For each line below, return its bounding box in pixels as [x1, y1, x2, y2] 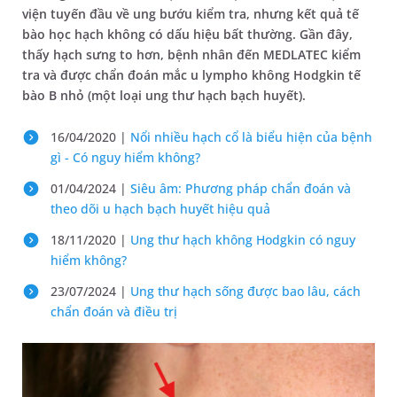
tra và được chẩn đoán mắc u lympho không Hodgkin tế [22, 66, 361, 83]
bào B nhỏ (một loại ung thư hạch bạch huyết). [22, 87, 306, 104]
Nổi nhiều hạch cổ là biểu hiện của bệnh [130, 128, 372, 145]
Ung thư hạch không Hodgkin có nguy [130, 231, 355, 248]
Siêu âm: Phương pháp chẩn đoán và [130, 180, 351, 197]
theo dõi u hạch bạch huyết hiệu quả [51, 200, 270, 217]
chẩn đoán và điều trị [51, 303, 177, 320]
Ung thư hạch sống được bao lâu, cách [130, 283, 361, 300]
